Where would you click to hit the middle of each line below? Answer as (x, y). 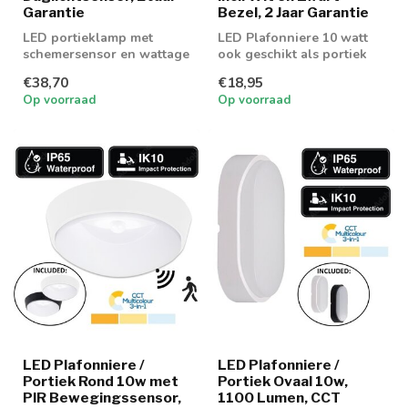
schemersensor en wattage (106, 54)
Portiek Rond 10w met (101, 382)
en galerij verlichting (282, 70)
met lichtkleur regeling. (95, 70)
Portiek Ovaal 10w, (283, 382)
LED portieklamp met (88, 37)
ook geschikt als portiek (292, 54)
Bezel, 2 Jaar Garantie (293, 12)
